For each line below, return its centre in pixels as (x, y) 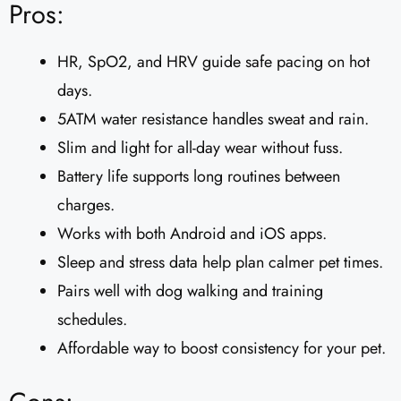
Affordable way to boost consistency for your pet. (222, 348)
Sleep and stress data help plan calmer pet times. (220, 262)
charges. (86, 205)
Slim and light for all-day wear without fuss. (200, 147)
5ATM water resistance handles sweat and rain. (213, 119)
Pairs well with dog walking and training (190, 290)
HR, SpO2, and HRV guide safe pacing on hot (213, 61)
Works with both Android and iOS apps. (192, 233)
